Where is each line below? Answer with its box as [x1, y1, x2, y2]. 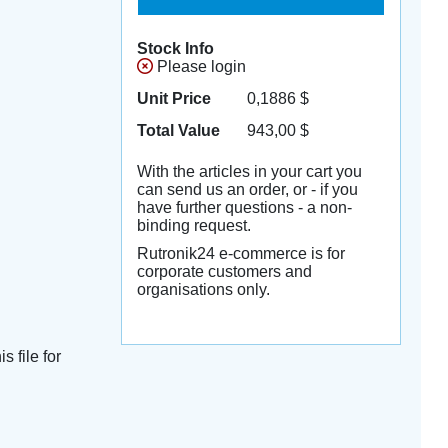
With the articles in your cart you [136, 163, 362, 180]
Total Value [136, 122, 220, 139]
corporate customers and [136, 263, 312, 280]
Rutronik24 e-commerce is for [136, 245, 345, 262]
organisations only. [136, 281, 270, 298]
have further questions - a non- [136, 199, 352, 216]
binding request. [136, 217, 251, 234]
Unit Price [136, 90, 211, 107]
